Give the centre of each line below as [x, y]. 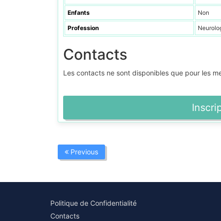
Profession [83, 28]
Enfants [79, 13]
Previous [83, 152]
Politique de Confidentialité [93, 203]
